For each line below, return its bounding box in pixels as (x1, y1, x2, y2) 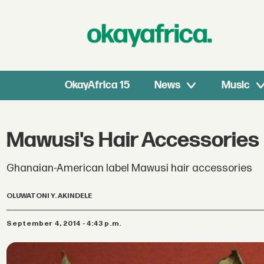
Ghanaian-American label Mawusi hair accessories (6, 161, 253, 174)
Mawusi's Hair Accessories (6, 128, 260, 154)
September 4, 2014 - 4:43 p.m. (12, 219, 121, 228)
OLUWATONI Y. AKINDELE (6, 192, 93, 201)
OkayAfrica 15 (65, 79, 130, 91)
